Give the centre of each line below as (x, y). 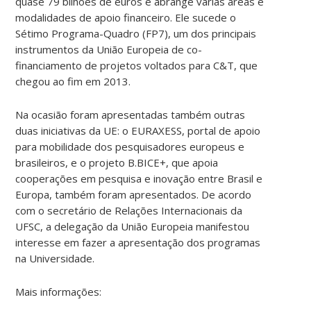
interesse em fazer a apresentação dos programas (138, 242)
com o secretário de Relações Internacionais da (129, 210)
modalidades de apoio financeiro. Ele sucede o (126, 17)
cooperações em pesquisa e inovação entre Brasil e (139, 178)
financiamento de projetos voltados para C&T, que (137, 65)
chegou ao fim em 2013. (73, 81)
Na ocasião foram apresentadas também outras (131, 114)
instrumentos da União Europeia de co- (109, 49)
